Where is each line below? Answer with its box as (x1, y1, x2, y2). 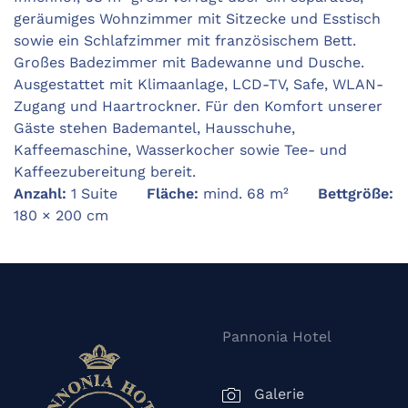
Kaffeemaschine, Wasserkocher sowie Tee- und (14, 141, 347, 159)
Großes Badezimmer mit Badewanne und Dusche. (14, 54, 364, 72)
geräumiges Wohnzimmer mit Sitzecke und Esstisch (14, 10, 381, 28)
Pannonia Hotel (222, 328, 331, 346)
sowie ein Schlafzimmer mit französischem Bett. (14, 32, 356, 50)
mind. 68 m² (199, 185, 318, 203)
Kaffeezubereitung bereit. (14, 163, 196, 181)
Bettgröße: (318, 185, 393, 203)
